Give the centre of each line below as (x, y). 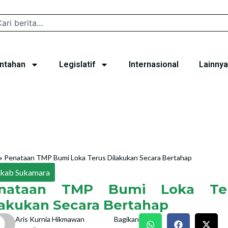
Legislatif (77, 64)
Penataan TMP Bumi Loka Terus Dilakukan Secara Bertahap (98, 158)
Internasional (154, 64)
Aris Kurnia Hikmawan (50, 219)
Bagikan (126, 219)
